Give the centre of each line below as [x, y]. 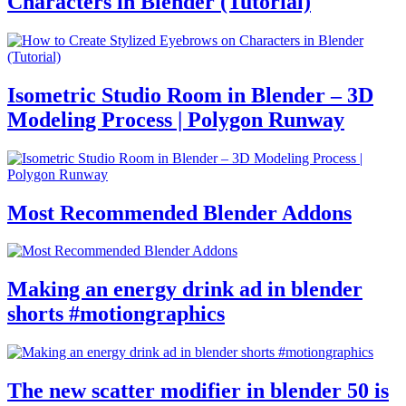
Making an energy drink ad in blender [185, 290]
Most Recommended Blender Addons [179, 213]
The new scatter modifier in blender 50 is [198, 391]
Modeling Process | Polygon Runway [176, 119]
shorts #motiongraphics [116, 314]
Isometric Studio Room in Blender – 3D [190, 95]
